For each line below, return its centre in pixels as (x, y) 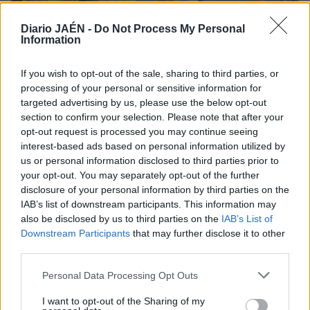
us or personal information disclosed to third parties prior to (150, 161)
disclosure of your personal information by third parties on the (155, 190)
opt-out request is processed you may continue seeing (139, 131)
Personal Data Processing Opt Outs (120, 275)
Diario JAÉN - (57, 29)
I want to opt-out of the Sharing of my (124, 301)
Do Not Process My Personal (170, 29)
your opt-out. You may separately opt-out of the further (140, 175)
